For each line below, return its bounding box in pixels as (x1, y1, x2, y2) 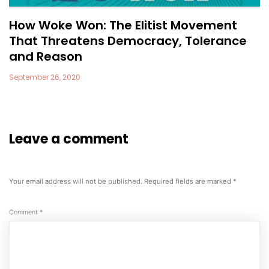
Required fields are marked (144, 177, 233, 186)
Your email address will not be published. (9, 177, 142, 186)
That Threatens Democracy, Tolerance (9, 32, 247, 50)
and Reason (9, 48, 82, 65)
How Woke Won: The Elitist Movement (9, 17, 237, 34)
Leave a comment (9, 130, 128, 149)
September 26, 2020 (9, 72, 80, 83)
